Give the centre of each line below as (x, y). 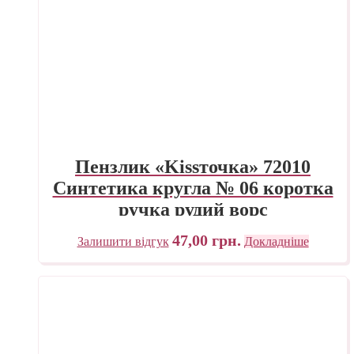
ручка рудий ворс (193, 209)
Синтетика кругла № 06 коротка (193, 188)
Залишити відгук (123, 241)
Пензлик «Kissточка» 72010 (193, 166)
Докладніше (276, 241)
